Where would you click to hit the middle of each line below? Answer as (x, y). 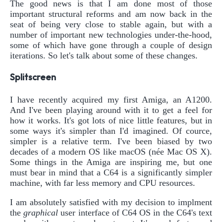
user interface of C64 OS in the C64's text (135, 212)
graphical (41, 212)
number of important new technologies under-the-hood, (111, 34)
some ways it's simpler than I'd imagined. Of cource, (111, 131)
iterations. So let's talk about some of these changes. (104, 55)
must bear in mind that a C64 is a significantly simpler (111, 172)
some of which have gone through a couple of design (111, 45)
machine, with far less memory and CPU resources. (103, 183)
